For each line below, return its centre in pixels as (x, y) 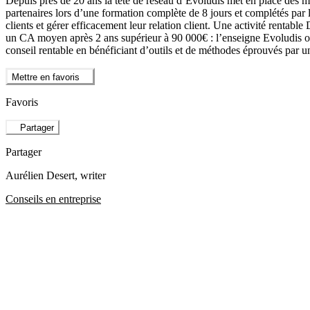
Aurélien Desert (40, 175)
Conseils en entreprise (53, 199)
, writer (90, 175)
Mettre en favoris (46, 77)
